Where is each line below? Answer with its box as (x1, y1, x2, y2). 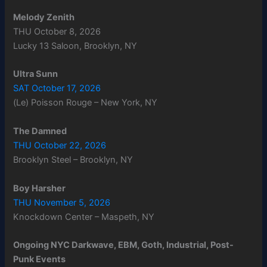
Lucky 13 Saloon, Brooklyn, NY (13, 41, 138, 52)
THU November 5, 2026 (13, 197, 111, 208)
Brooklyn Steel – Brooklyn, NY (13, 154, 133, 166)
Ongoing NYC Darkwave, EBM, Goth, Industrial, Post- (13, 240, 234, 251)
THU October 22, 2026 (13, 140, 107, 151)
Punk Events (13, 254, 66, 265)
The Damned (13, 126, 67, 137)
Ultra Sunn (13, 69, 58, 80)
